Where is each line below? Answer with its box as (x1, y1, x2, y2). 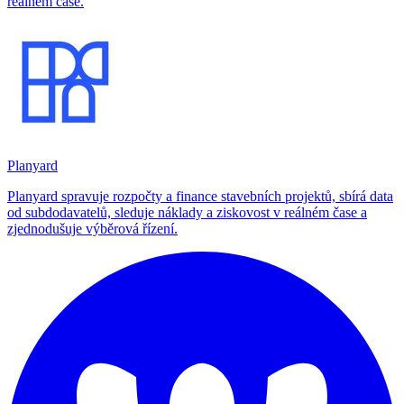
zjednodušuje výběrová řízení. (7, 220, 178, 236)
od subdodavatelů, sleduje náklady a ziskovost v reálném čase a (7, 204, 367, 220)
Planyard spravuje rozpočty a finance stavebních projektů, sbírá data (7, 188, 393, 204)
